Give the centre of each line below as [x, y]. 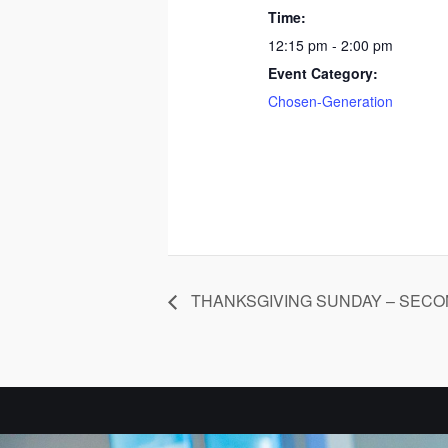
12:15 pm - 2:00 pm [331, 44]
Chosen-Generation [331, 100]
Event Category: [323, 72]
